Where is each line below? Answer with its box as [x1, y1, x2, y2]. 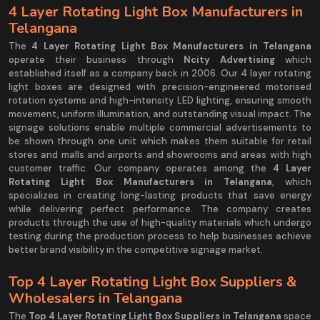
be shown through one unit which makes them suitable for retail [9, 134, 311, 147]
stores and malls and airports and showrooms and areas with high [9, 148, 311, 161]
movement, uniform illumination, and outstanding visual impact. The [9, 107, 311, 120]
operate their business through [9, 53, 184, 66]
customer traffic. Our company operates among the [9, 161, 273, 174]
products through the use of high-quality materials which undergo [9, 216, 311, 229]
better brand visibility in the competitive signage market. [9, 243, 263, 256]
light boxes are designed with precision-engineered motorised [9, 80, 311, 93]
